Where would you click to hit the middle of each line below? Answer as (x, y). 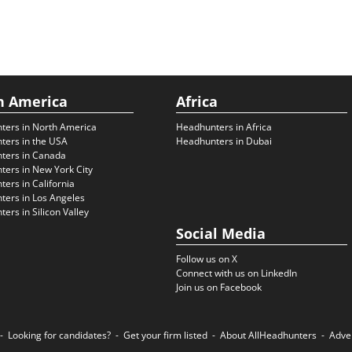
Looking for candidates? (59, 335)
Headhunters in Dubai (224, 141)
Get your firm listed (165, 335)
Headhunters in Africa (224, 127)
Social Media (221, 233)
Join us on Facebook (219, 287)
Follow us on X (207, 259)
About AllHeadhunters (268, 335)
